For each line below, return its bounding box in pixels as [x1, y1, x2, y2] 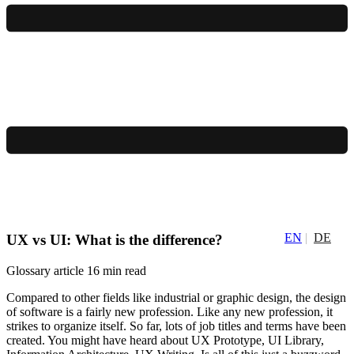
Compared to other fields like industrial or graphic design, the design [6, 290, 346, 304]
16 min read [87, 263, 146, 277]
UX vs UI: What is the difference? [6, 231, 223, 248]
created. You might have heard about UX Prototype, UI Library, [6, 333, 324, 347]
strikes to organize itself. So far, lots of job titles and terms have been [6, 318, 346, 333]
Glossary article [6, 263, 84, 277]
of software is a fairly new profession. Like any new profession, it [6, 304, 333, 318]
